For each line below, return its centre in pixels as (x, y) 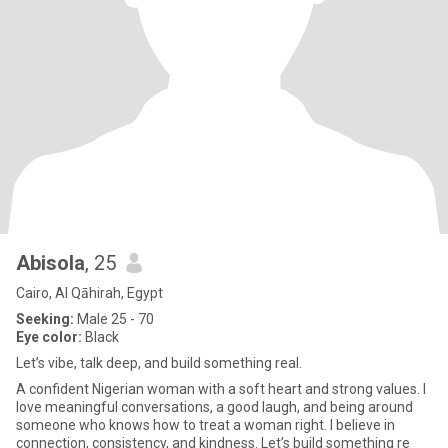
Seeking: (45, 319)
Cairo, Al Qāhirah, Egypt (89, 293)
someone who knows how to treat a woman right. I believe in (205, 425)
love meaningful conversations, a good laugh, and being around (214, 407)
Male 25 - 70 (114, 319)
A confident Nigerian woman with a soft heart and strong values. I (221, 389)
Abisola (50, 263)
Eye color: (49, 337)
